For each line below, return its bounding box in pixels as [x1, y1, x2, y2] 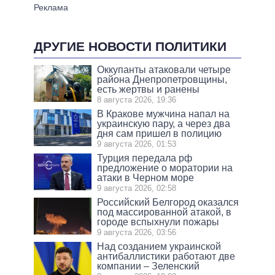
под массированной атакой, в [97, 207, 232, 218]
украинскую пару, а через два [97, 118, 231, 130]
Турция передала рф [97, 153, 193, 164]
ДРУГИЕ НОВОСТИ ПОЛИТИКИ [34, 39, 227, 53]
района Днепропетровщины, [97, 74, 228, 85]
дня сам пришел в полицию [97, 128, 222, 139]
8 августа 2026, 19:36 [97, 95, 177, 105]
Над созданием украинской [97, 241, 222, 252]
